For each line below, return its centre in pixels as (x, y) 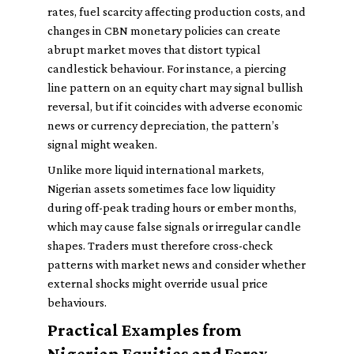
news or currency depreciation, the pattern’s (163, 125)
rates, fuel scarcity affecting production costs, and (177, 11)
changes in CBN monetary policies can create (164, 30)
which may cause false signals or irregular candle (174, 226)
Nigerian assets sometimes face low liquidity (161, 188)
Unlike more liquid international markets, (156, 169)
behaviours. (77, 302)
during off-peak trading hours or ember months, (172, 207)
